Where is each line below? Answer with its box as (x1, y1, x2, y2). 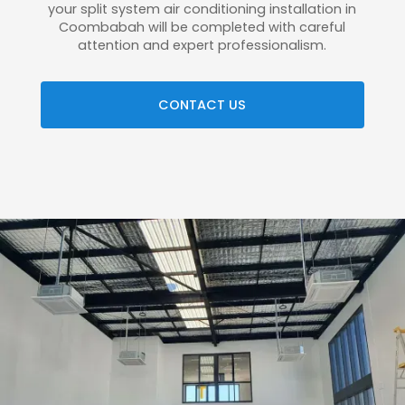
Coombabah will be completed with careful (59, 17, 346, 36)
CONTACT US (158, 95, 247, 114)
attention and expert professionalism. (78, 35, 327, 54)
